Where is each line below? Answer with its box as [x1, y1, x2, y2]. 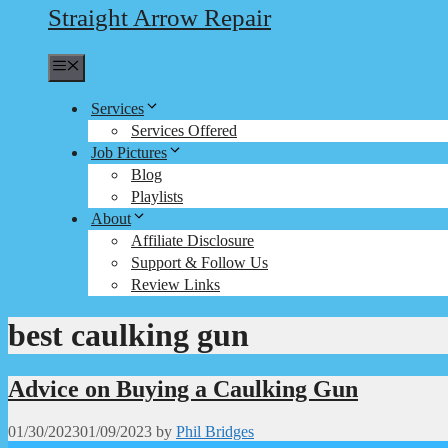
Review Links [131, 276, 220, 293]
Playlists [131, 188, 183, 205]
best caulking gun [8, 317, 249, 354]
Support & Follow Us [131, 254, 268, 271]
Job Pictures [91, 144, 167, 161]
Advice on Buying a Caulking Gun [8, 375, 358, 402]
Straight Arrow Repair [48, 4, 271, 31]
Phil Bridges [176, 422, 254, 440]
